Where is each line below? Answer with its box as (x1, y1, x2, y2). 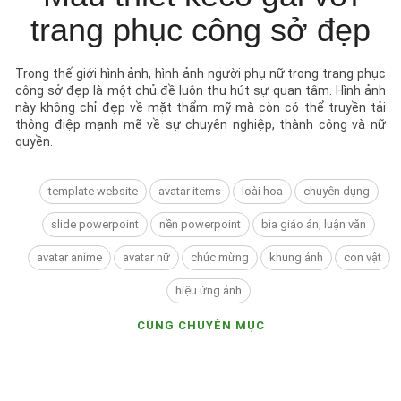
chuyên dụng (303, 183, 370, 198)
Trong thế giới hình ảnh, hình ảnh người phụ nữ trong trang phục (15, 65, 386, 81)
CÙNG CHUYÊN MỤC (136, 318, 265, 332)
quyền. (15, 133, 53, 149)
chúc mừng (190, 250, 249, 264)
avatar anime (36, 250, 102, 264)
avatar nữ (122, 250, 170, 264)
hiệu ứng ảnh (175, 283, 242, 297)
